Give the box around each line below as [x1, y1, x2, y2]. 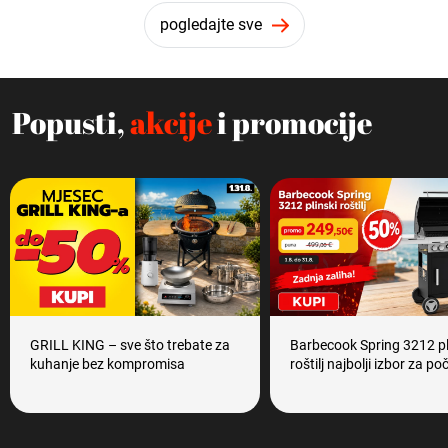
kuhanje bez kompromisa [30, 356, 185, 373]
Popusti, [12, 101, 130, 143]
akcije [130, 101, 212, 143]
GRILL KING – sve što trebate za [30, 337, 230, 354]
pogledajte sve [159, 14, 262, 34]
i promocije [212, 101, 372, 143]
